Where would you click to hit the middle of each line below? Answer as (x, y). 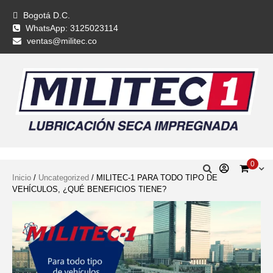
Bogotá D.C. (47, 15)
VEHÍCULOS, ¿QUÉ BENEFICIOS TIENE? (89, 189)
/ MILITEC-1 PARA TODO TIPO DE (153, 177)
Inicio (22, 177)
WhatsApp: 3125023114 (72, 28)
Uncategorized (64, 177)
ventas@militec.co (62, 41)
